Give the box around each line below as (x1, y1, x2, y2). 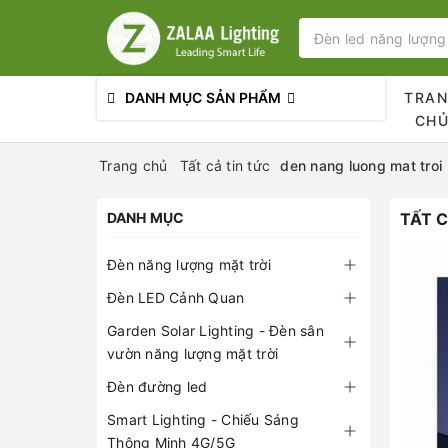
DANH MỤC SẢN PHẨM (125, 89, 282, 106)
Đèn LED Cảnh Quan (107, 289, 245, 306)
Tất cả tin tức (179, 157, 270, 174)
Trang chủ (99, 157, 168, 174)
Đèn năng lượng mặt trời (107, 256, 271, 273)
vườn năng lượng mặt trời (107, 345, 278, 362)
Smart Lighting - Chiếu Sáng (107, 411, 299, 428)
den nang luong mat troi (280, 157, 442, 174)
